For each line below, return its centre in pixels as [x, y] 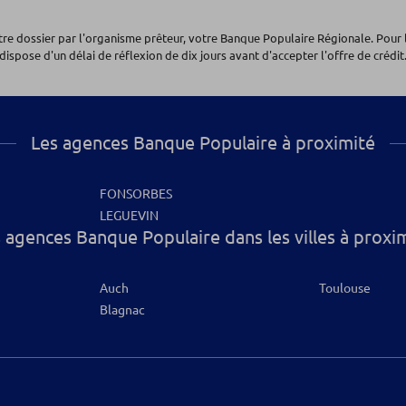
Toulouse [345, 288]
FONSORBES [135, 194]
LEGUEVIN [129, 216]
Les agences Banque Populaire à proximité [203, 143]
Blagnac [122, 310]
